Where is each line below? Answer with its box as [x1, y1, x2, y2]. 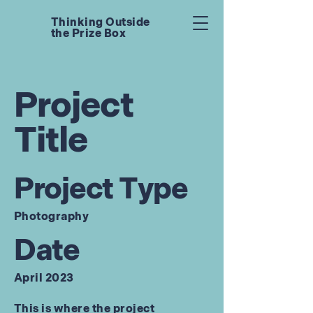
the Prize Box [51, 27, 126, 41]
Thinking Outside [51, 16, 150, 29]
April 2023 [14, 272, 74, 285]
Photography [14, 210, 89, 224]
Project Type [14, 172, 188, 208]
